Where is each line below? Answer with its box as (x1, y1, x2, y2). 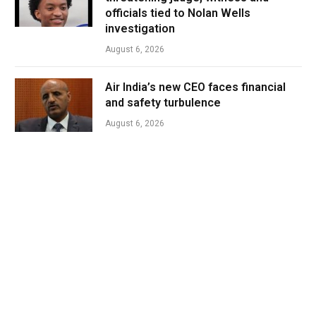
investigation (105, 21, 175, 35)
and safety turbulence (105, 95, 221, 109)
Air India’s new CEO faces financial (105, 80, 286, 94)
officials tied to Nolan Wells (105, 6, 250, 20)
